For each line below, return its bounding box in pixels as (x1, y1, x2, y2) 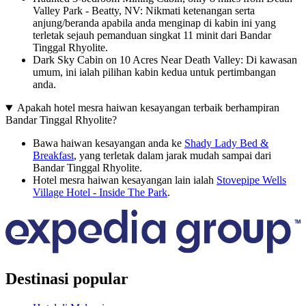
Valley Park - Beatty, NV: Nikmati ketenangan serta (33, 5, 255, 17)
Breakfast (33, 150, 74, 162)
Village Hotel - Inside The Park (33, 186, 167, 199)
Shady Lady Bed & (184, 137, 268, 150)
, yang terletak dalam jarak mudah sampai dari (74, 150, 271, 162)
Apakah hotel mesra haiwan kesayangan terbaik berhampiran (16, 102, 279, 114)
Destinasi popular (5, 269, 128, 288)
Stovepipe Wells (217, 174, 286, 186)
